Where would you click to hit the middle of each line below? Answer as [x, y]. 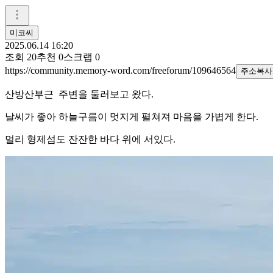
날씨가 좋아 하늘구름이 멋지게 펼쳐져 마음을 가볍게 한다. [133, 116]
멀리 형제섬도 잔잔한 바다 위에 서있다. [90, 139]
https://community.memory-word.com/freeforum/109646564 [120, 70]
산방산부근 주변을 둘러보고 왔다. [79, 94]
